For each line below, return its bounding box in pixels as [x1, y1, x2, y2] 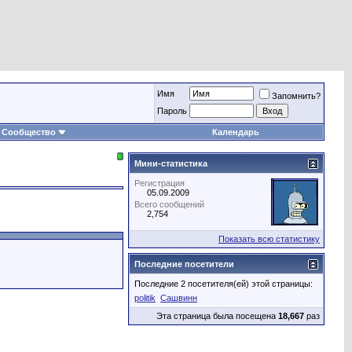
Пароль [157, 106, 187, 115]
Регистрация [134, 178, 185, 188]
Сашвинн [160, 293, 197, 302]
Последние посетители [134, 259, 234, 269]
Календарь [212, 127, 259, 137]
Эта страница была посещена [156, 311, 278, 321]
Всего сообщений [134, 200, 204, 209]
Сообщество [2, 127, 56, 137]
